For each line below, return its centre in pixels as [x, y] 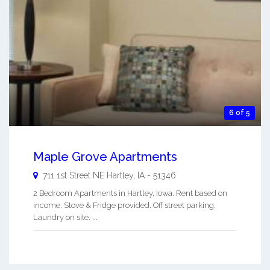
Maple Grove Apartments [105, 157]
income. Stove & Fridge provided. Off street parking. [124, 206]
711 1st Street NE [74, 176]
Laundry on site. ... [65, 218]
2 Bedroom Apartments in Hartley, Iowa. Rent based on [130, 193]
